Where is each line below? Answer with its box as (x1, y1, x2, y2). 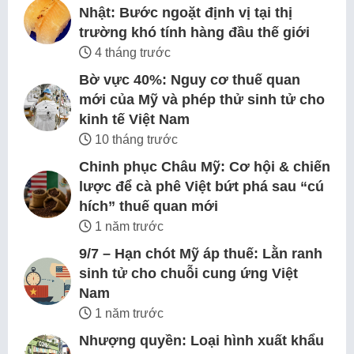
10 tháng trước (92, 133, 178, 147)
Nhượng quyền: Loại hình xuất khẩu (79, 333, 324, 349)
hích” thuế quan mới (79, 198, 218, 215)
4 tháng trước (92, 46, 171, 60)
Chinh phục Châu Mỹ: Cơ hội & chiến (79, 159, 330, 175)
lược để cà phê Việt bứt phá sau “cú (79, 179, 324, 195)
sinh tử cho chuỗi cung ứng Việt (79, 265, 298, 282)
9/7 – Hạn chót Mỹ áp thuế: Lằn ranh (79, 246, 322, 262)
